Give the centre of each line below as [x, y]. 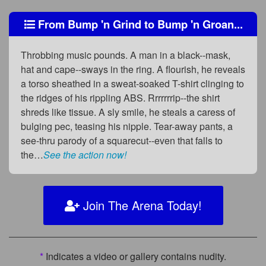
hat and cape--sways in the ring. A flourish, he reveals [133, 69]
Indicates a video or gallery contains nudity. [135, 256]
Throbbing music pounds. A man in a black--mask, [126, 55]
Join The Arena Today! [140, 205]
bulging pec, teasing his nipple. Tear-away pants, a [127, 126]
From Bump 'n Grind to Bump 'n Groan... [139, 24]
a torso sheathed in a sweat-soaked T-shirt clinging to [132, 84]
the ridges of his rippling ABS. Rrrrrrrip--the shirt [120, 98]
